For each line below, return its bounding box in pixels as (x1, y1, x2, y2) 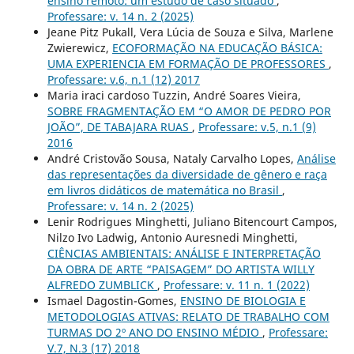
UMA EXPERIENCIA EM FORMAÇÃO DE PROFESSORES (47, 55, 329, 71)
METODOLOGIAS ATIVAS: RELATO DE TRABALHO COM (47, 308, 330, 324)
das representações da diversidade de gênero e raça (47, 166, 327, 182)
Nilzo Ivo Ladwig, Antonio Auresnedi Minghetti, (47, 229, 298, 245)
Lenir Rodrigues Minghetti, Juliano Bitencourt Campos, (47, 213, 337, 229)
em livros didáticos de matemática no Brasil (47, 182, 282, 198)
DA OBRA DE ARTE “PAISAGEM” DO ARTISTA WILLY (47, 261, 314, 277)
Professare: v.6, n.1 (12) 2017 (47, 71, 200, 87)
